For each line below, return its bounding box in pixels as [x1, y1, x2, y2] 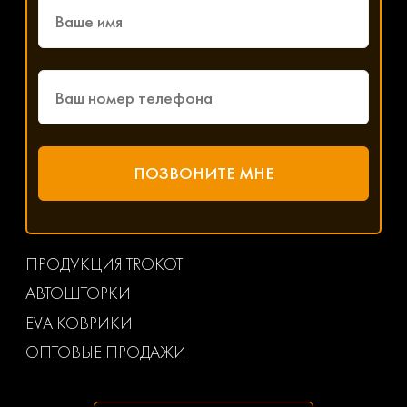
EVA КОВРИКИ [25, 311, 133, 334]
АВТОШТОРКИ [25, 282, 131, 305]
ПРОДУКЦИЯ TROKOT [25, 253, 183, 276]
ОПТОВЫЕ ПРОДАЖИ [25, 340, 186, 363]
